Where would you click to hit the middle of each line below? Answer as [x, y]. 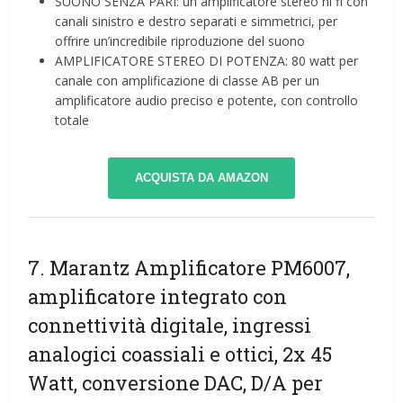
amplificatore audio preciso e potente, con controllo [207, 100]
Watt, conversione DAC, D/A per [176, 382]
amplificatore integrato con [158, 296]
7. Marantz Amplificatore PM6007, [189, 267]
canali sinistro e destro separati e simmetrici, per [197, 21]
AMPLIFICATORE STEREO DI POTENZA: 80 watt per [207, 60]
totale [72, 120]
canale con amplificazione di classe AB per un [188, 80]
